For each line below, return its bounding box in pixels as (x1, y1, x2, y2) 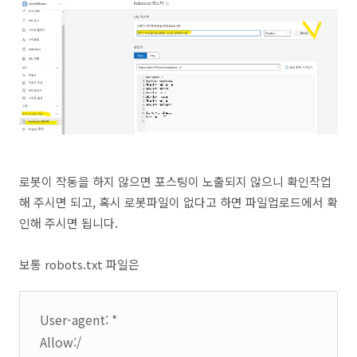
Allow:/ (40, 332, 81, 351)
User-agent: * (40, 310, 117, 329)
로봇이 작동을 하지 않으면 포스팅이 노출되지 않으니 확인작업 (19, 173, 331, 190)
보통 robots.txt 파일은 (19, 256, 139, 273)
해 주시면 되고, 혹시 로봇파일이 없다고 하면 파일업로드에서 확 (19, 194, 338, 210)
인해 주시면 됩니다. (19, 214, 118, 231)
